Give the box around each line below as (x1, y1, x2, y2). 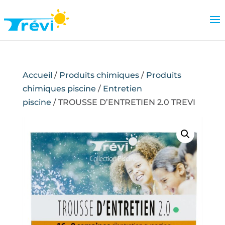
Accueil (22, 70, 52, 80)
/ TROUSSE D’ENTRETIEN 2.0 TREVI (51, 97, 195, 107)
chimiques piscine (22, 84, 96, 93)
